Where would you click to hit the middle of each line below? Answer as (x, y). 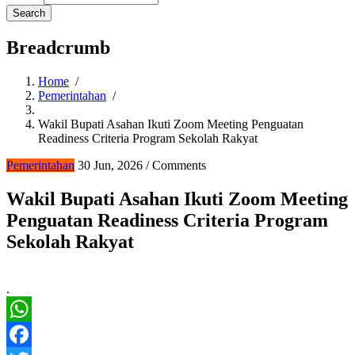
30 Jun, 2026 (110, 165)
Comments (179, 165)
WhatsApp (33, 334)
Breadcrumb (58, 47)
